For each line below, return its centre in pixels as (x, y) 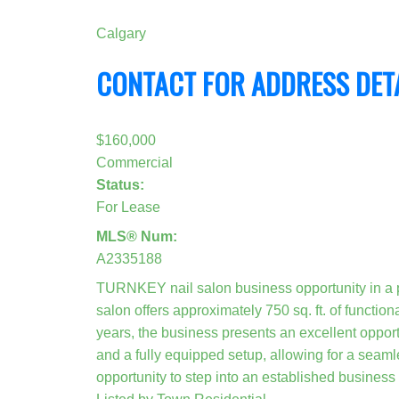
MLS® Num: (136, 236)
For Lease (128, 207)
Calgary (121, 33)
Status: (120, 184)
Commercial (134, 162)
